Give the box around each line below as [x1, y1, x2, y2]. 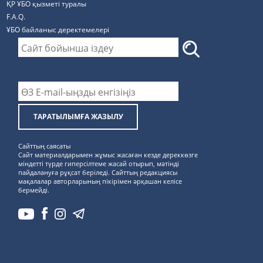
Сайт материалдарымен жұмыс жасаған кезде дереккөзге [18, 150, 198, 160]
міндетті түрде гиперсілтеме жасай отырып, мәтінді [18, 159, 180, 168]
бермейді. [18, 186, 50, 195]
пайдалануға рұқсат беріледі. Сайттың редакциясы [18, 168, 178, 177]
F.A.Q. [6, 12, 26, 22]
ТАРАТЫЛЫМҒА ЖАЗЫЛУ [33, 112, 123, 122]
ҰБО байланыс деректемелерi [6, 25, 110, 35]
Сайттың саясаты [18, 141, 71, 151]
